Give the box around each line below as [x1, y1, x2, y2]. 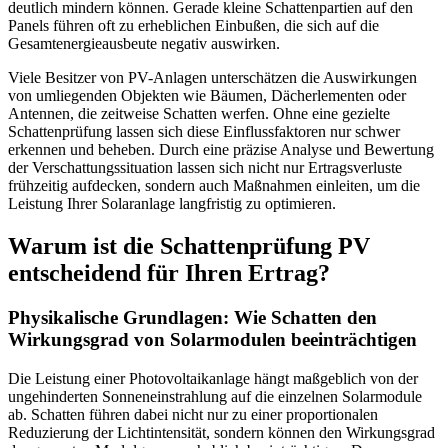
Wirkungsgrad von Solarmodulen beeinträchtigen [8, 328, 417, 350]
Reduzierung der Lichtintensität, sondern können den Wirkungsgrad [8, 423, 435, 441]
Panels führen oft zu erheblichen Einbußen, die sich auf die [8, 17, 379, 35]
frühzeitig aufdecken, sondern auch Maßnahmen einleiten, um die [8, 177, 420, 195]
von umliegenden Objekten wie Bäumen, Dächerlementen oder [8, 87, 406, 105]
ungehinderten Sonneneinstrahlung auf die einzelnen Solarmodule [8, 387, 422, 405]
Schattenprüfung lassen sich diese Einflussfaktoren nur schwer [8, 123, 400, 141]
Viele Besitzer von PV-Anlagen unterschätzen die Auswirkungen [8, 69, 417, 87]
